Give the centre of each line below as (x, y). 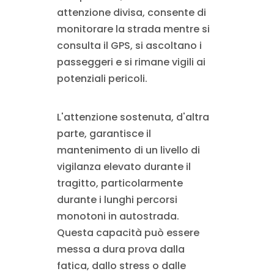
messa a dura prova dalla (120, 250)
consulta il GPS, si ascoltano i (129, 46)
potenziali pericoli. (102, 79)
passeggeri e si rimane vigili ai (131, 62)
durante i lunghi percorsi (117, 200)
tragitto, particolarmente (120, 183)
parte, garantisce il (104, 134)
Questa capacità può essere (128, 233)
